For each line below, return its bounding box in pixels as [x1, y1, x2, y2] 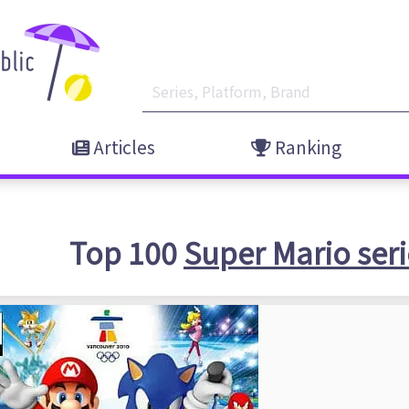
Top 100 [69, 231, 184, 273]
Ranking [270, 134, 341, 160]
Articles [89, 134, 155, 160]
